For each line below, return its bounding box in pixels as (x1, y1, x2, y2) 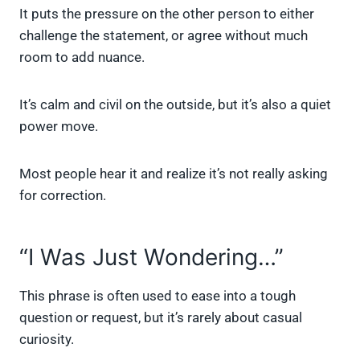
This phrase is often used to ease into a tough (19, 288, 296, 305)
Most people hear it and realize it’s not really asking (19, 166, 328, 182)
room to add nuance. (19, 49, 145, 66)
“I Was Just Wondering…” (19, 243, 284, 272)
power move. (19, 118, 98, 135)
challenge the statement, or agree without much (19, 27, 308, 44)
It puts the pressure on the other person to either (19, 6, 314, 22)
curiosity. (19, 331, 74, 348)
